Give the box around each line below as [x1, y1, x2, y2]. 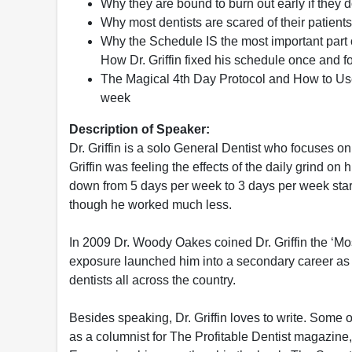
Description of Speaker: [69, 122, 210, 136]
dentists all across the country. [69, 273, 236, 287]
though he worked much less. [69, 197, 232, 211]
